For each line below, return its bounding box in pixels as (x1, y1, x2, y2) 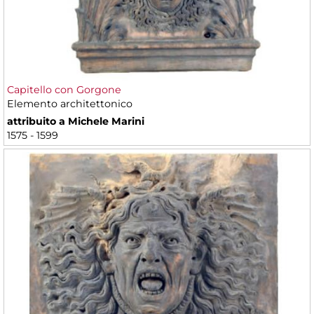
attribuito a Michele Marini (7, 114, 144, 128)
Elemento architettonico (7, 97, 132, 110)
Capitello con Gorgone (7, 83, 121, 96)
